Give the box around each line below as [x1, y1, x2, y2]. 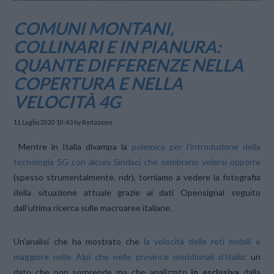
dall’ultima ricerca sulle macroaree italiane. [13, 202, 172, 213]
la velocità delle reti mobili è [144, 235, 261, 246]
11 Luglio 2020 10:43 [13, 119, 73, 127]
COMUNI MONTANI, [13, 17, 174, 39]
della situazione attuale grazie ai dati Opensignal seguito [13, 187, 261, 198]
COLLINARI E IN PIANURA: [13, 35, 221, 57]
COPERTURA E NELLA [13, 72, 183, 94]
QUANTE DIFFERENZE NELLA [13, 54, 244, 75]
